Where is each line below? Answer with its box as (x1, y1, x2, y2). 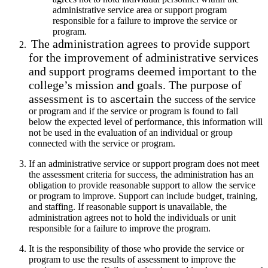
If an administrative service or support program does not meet (29, 159, 259, 169)
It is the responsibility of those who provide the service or (29, 243, 244, 254)
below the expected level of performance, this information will (29, 117, 263, 127)
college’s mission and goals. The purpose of (29, 78, 242, 92)
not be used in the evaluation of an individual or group (29, 127, 233, 138)
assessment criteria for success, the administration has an (42, 169, 254, 180)
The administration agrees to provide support (31, 37, 250, 51)
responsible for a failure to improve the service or (53, 16, 237, 26)
